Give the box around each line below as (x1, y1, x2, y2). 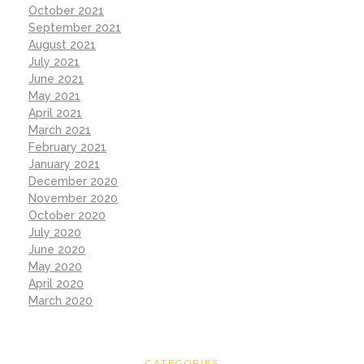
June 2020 (28, 243, 85, 256)
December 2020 (28, 175, 118, 188)
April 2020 (28, 277, 84, 290)
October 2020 (28, 209, 106, 222)
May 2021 (28, 89, 80, 102)
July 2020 (28, 226, 81, 239)
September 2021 (28, 21, 121, 34)
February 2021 (28, 141, 106, 154)
